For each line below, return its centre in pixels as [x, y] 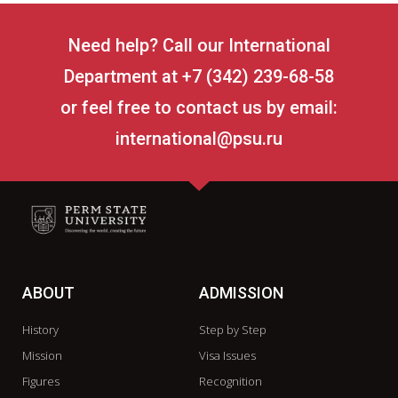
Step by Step [233, 330]
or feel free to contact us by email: [199, 108]
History [40, 330]
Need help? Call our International [199, 46]
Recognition [231, 382]
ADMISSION [241, 293]
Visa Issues [227, 356]
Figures [41, 382]
